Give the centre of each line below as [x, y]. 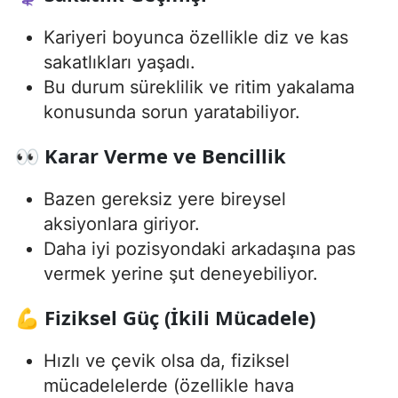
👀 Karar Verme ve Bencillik [151, 156]
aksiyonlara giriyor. [122, 224]
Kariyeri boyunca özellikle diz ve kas [196, 38]
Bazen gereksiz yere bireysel [165, 199]
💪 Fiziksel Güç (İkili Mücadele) [165, 318]
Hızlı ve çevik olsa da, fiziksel [167, 361]
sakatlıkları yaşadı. [119, 63]
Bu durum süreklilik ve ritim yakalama [199, 88]
